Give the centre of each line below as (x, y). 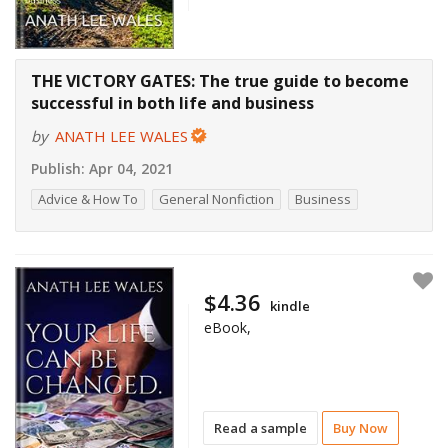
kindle (290, 305)
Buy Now (361, 427)
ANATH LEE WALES (121, 135)
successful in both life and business (172, 102)
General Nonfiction (216, 198)
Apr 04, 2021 (129, 168)
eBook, (228, 327)
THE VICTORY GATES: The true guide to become (220, 80)
